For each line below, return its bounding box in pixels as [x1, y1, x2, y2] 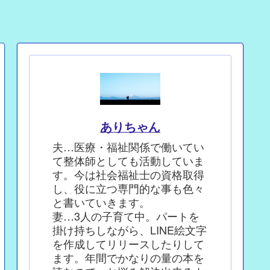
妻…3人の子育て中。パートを [52, 207, 199, 224]
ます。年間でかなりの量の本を [52, 249, 204, 265]
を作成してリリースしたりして [52, 235, 204, 251]
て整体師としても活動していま [52, 152, 204, 168]
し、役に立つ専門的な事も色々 [52, 180, 204, 196]
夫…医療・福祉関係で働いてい [52, 138, 204, 154]
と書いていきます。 [52, 193, 150, 210]
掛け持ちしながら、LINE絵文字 [52, 221, 207, 237]
